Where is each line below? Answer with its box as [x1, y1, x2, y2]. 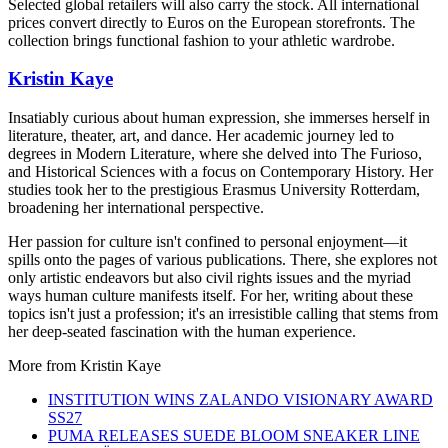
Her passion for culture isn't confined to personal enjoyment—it [8, 233, 407, 251]
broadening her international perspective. [8, 199, 264, 217]
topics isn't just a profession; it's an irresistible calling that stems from [8, 305, 438, 323]
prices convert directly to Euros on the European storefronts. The [8, 13, 415, 31]
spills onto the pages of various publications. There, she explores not [8, 251, 437, 269]
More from [8, 357, 80, 375]
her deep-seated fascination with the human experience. [8, 323, 356, 341]
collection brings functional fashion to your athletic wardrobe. [8, 31, 395, 49]
